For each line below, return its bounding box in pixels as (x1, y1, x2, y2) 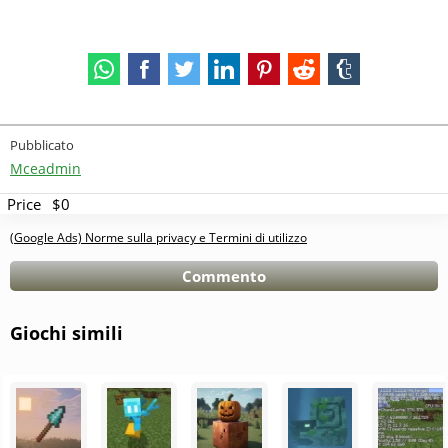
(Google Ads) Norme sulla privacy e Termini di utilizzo (10, 229, 307, 246)
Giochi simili (10, 321, 123, 345)
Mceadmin (10, 159, 81, 178)
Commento (182, 266, 266, 286)
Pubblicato (10, 136, 74, 154)
